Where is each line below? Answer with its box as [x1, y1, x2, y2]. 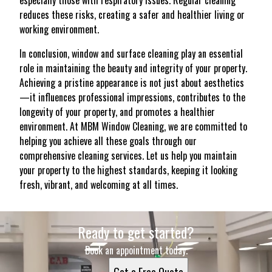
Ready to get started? [78, 221, 194, 243]
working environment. [19, 22, 99, 36]
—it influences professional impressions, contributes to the [19, 90, 245, 104]
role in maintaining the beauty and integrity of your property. [19, 61, 247, 75]
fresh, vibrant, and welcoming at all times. [19, 177, 178, 192]
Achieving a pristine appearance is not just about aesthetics [19, 75, 244, 90]
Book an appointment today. [84, 243, 188, 257]
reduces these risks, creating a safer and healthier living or [19, 7, 245, 22]
